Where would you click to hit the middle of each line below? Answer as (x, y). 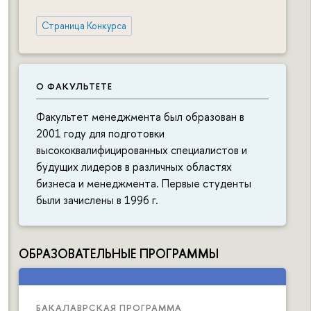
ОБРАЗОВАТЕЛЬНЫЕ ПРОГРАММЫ (119, 253)
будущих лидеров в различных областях (134, 166)
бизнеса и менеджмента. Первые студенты (144, 183)
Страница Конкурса (84, 26)
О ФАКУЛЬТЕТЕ (74, 86)
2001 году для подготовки (100, 133)
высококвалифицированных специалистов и (142, 150)
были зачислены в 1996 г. (97, 200)
